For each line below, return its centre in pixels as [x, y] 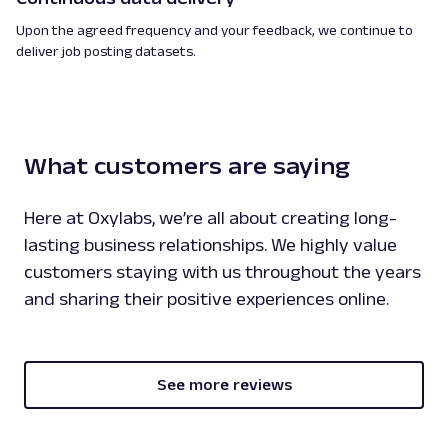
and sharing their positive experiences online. [208, 298]
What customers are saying [190, 165]
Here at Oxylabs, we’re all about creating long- [210, 217]
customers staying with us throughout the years [222, 271]
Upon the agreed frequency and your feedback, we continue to [214, 29]
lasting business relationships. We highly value [210, 244]
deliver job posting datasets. [106, 50]
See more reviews [224, 384]
